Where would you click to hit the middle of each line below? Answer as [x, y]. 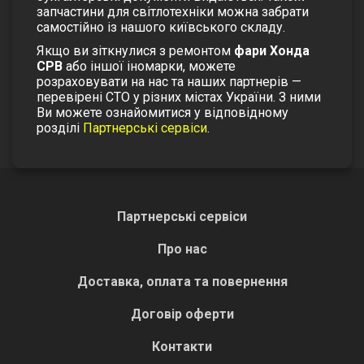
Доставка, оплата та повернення [182, 281]
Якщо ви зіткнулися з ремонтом [135, 50]
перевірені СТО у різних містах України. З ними [179, 97]
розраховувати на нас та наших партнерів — [169, 81]
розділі [60, 128]
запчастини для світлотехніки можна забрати [173, 11]
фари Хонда [272, 50]
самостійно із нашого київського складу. [161, 27]
